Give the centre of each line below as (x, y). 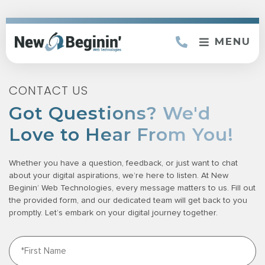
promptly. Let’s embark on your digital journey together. (113, 213)
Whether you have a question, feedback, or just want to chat (123, 163)
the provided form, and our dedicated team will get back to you (128, 200)
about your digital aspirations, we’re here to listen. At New (119, 175)
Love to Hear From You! (121, 134)
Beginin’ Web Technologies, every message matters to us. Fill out (132, 188)
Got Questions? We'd (110, 113)
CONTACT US (49, 90)
